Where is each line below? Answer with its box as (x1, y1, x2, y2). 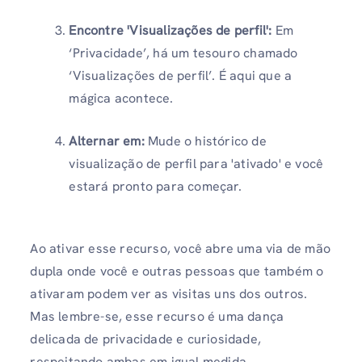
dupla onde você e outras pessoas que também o (30, 262, 324, 280)
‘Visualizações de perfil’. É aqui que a (69, 66, 293, 84)
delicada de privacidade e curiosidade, (30, 330, 261, 347)
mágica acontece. (69, 89, 174, 107)
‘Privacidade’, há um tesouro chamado (69, 44, 298, 61)
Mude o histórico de (144, 132, 267, 149)
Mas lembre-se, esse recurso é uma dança (30, 307, 284, 325)
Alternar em (69, 132, 141, 149)
